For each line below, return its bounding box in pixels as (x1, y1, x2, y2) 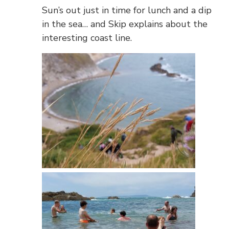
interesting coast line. (42, 32, 132, 44)
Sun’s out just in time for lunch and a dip (42, 4, 212, 16)
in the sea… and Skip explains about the (42, 18, 208, 30)
